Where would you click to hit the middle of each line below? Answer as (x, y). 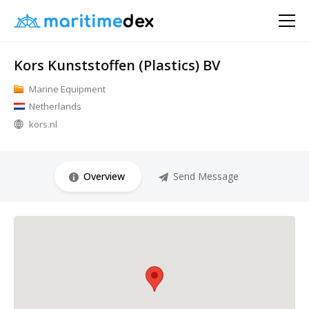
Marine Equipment (67, 89)
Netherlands (55, 106)
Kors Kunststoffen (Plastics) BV (117, 65)
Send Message (206, 176)
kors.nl (43, 124)
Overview (104, 176)
